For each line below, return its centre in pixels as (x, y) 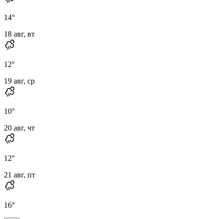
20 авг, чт (19, 128)
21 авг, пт (20, 175)
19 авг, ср (19, 81)
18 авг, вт (19, 34)
